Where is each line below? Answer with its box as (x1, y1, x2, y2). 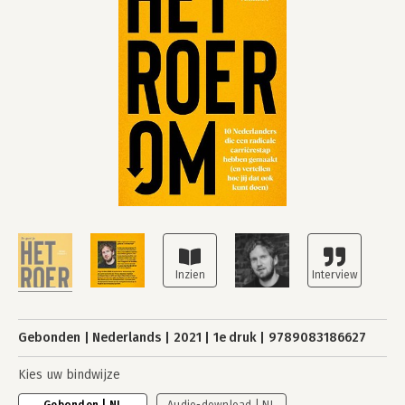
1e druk (212, 330, 257, 345)
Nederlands (92, 330, 162, 345)
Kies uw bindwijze (18, 367, 120, 382)
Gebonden (18, 330, 80, 345)
